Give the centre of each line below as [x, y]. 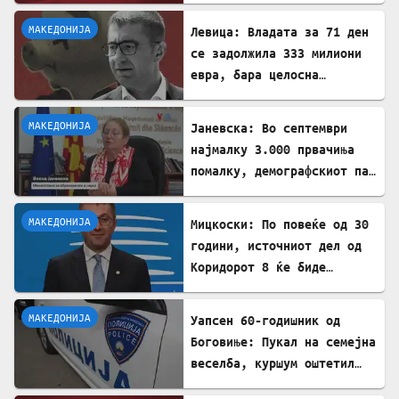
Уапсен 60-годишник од [265, 320]
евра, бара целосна [255, 74]
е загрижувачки [240, 191]
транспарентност [244, 95]
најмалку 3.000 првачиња [273, 149]
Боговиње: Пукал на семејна [283, 341]
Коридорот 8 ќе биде [258, 266]
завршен [216, 288]
